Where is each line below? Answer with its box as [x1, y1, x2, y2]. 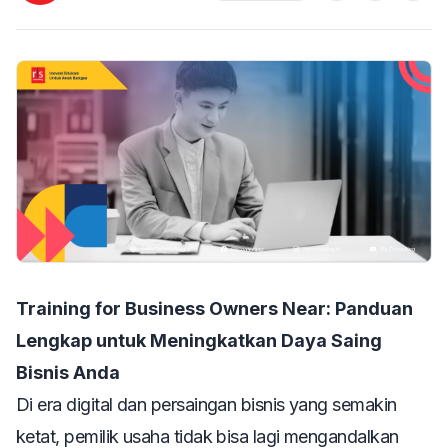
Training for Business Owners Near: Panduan [16, 298, 413, 320]
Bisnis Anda [16, 362, 120, 384]
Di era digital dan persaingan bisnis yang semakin [16, 394, 397, 416]
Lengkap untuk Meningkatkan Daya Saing [16, 330, 382, 352]
